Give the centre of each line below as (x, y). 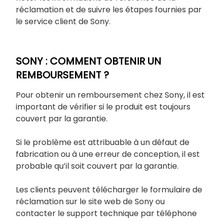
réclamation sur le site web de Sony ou (90, 201)
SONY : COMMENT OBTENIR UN (89, 61)
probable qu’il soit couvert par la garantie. (97, 166)
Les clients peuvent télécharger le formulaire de (109, 189)
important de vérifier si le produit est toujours (103, 107)
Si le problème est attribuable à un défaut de (103, 142)
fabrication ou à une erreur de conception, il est (108, 154)
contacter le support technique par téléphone (106, 213)
